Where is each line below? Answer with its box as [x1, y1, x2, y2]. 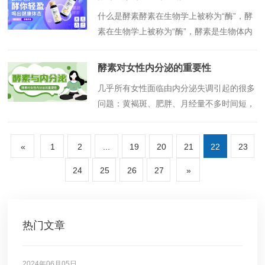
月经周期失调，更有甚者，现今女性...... [98, 114, 245, 124]
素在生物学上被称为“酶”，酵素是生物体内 [98, 27, 253, 36]
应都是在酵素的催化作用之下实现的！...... [98, 57, 253, 67]
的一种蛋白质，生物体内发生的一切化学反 [98, 42, 256, 51]
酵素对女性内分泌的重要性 [98, 63, 212, 73]
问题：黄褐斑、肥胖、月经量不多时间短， [98, 99, 256, 108]
